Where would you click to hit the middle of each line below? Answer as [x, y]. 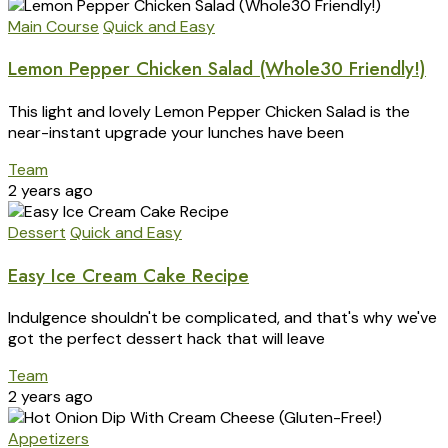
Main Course [53, 26]
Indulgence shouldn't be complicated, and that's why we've [222, 318]
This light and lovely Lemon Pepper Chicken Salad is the [209, 111]
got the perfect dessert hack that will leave [166, 339]
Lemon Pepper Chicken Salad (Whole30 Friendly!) [217, 69]
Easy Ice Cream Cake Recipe [128, 275]
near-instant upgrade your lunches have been [176, 132]
